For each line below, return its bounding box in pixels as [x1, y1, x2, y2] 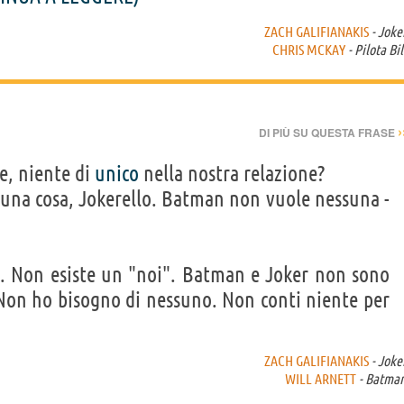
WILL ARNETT [285, 370, 356, 387]
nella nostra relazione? [139, 161, 325, 186]
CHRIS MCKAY [272, 41, 345, 58]
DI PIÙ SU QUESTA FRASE [259, 124, 398, 141]
